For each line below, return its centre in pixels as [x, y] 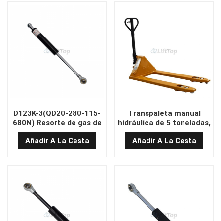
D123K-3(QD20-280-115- [57, 113]
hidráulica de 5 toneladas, [164, 123]
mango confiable [57, 132]
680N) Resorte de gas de [57, 123]
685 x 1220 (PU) [164, 132]
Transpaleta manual [164, 113]
